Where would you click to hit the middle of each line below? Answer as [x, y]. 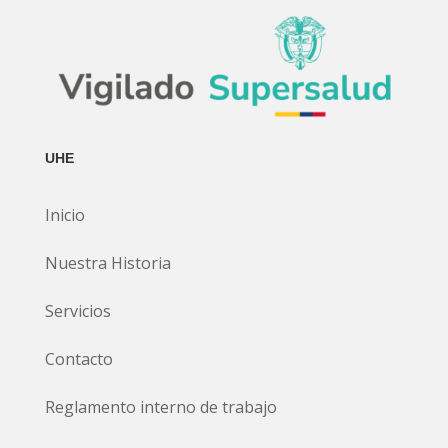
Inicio [64, 214]
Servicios [79, 310]
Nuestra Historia [107, 262]
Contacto [78, 358]
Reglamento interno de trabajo [162, 406]
